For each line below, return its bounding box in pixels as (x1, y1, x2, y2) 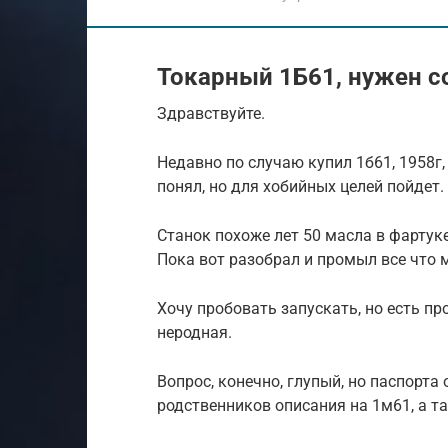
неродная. (157, 323, 232, 342)
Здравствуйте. (157, 104, 265, 123)
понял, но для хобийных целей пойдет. (157, 177, 444, 196)
